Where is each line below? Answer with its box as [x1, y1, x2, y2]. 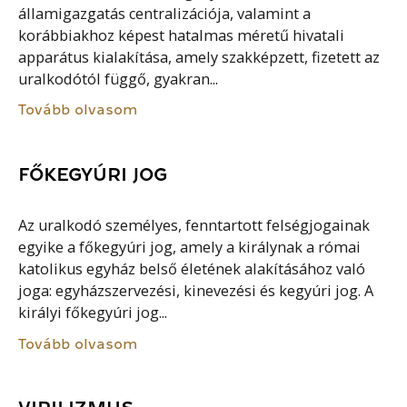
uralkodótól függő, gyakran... [18, 68, 219, 89]
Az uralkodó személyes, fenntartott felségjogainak [18, 215, 371, 236]
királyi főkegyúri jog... [18, 303, 168, 323]
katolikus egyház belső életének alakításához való [18, 259, 366, 280]
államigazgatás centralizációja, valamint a [18, 3, 312, 24]
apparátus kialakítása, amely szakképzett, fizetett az [18, 46, 381, 67]
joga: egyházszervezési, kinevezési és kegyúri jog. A [18, 281, 374, 302]
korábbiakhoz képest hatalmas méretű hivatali [18, 25, 345, 45]
